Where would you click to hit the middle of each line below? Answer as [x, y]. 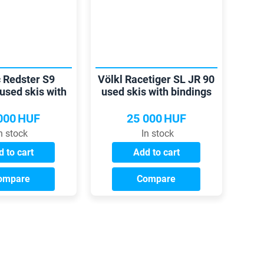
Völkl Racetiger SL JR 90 [156, 79]
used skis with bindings [156, 92]
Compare [156, 179]
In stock [157, 133]
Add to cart [156, 152]
